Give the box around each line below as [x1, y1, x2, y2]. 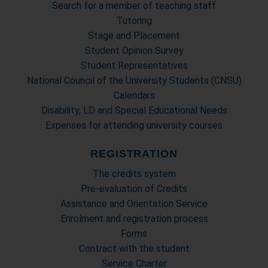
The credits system [92, 168, 176, 179]
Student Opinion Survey [84, 45, 184, 56]
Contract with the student [78, 243, 190, 254]
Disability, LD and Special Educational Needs [41, 105, 227, 116]
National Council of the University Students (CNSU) [26, 75, 242, 86]
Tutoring [116, 15, 152, 26]
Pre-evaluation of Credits [81, 183, 187, 194]
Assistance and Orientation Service [60, 198, 208, 209]
